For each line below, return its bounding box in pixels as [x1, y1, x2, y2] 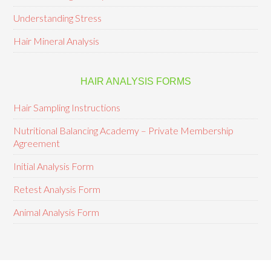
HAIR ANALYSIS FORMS [80, 76, 191, 87]
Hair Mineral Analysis [13, 35, 100, 47]
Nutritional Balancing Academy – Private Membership [13, 125, 234, 136]
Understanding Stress [13, 12, 102, 24]
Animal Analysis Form [13, 206, 100, 218]
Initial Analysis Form [13, 160, 94, 172]
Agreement [13, 137, 60, 149]
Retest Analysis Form [13, 183, 101, 195]
